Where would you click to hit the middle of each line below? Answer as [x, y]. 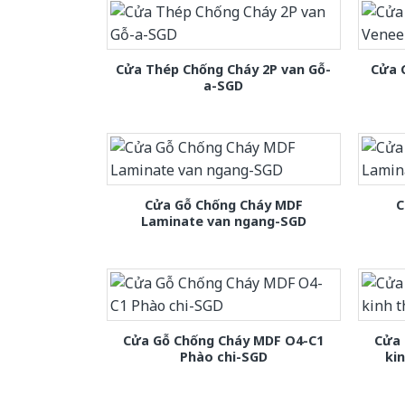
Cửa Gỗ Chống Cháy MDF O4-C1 [224, 340]
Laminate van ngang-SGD [223, 221]
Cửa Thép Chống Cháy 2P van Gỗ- [224, 69]
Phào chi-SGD [223, 356]
